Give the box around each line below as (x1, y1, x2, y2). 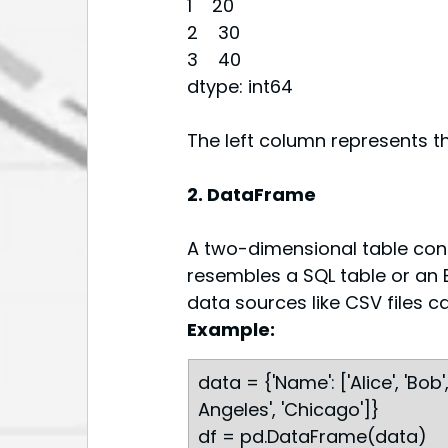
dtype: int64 (187, 74, 293, 100)
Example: (187, 317, 275, 343)
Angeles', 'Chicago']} (198, 397, 379, 423)
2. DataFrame (187, 182, 316, 208)
